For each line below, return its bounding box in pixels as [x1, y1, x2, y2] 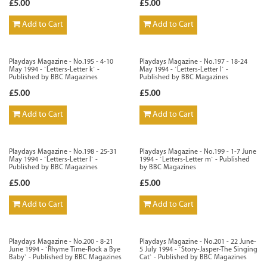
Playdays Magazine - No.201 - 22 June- [139, 238, 256, 246]
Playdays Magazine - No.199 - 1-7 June [139, 148, 256, 156]
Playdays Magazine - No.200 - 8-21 [9, 238, 113, 246]
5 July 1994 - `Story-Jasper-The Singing [139, 246, 257, 253]
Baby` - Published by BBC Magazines [9, 254, 122, 261]
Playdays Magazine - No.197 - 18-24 [139, 58, 247, 66]
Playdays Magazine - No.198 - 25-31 [9, 148, 117, 156]
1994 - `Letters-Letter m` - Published [139, 156, 250, 163]
